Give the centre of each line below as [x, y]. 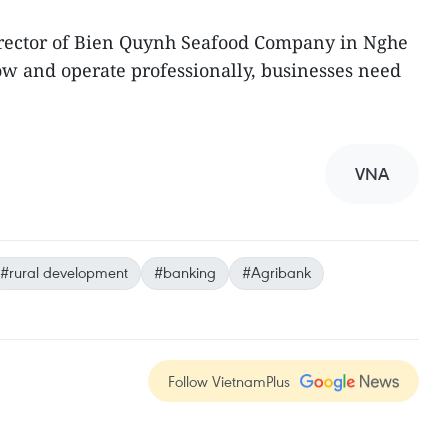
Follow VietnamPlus [229, 381]
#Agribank [276, 272]
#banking [185, 272]
